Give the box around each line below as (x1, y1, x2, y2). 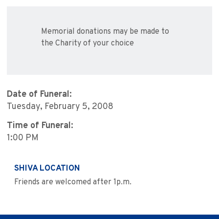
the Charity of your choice (41, 39, 134, 49)
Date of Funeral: (7, 89, 72, 101)
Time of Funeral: (7, 120, 73, 132)
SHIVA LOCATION (14, 163, 80, 175)
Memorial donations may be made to (41, 27, 169, 37)
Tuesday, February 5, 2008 (7, 101, 113, 113)
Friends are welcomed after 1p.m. (14, 177, 131, 188)
